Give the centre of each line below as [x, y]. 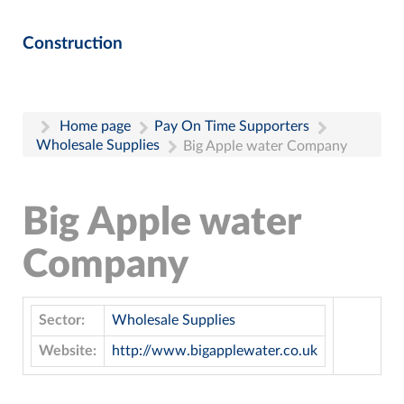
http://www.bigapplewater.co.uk [215, 350]
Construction [73, 43]
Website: [68, 350]
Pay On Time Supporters [232, 126]
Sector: [62, 320]
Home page [95, 126]
